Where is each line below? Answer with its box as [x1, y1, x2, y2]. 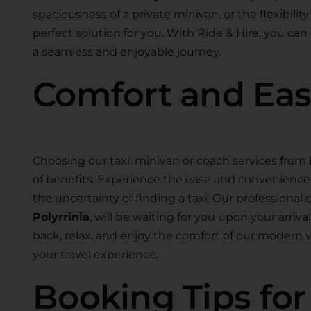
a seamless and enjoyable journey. [32, 44, 221, 58]
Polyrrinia [32, 210, 90, 224]
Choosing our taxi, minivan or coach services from [32, 153, 309, 167]
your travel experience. [32, 247, 158, 261]
